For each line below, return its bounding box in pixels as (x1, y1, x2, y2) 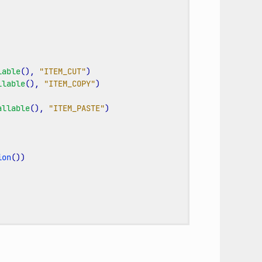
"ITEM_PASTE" (48, 102, 105, 113)
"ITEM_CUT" (39, 65, 86, 77)
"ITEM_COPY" (43, 78, 95, 89)
